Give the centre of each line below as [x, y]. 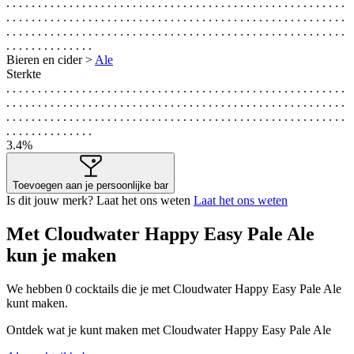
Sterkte [24, 73]
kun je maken [61, 255]
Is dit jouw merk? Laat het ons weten [100, 200]
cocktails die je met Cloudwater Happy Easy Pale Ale [207, 288]
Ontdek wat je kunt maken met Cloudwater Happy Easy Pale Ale [169, 330]
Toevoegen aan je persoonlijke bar [90, 185]
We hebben [36, 288]
